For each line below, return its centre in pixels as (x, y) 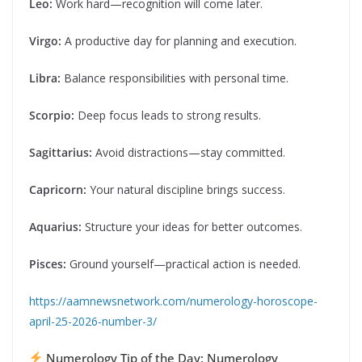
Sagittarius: (61, 152)
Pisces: (48, 263)
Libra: (45, 78)
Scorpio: (52, 115)
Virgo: (45, 40)
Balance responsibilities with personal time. (175, 78)
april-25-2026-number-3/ (93, 321)
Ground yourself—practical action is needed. (183, 263)
